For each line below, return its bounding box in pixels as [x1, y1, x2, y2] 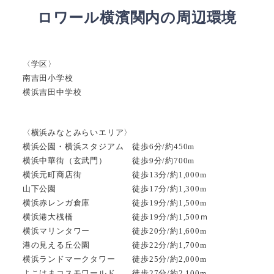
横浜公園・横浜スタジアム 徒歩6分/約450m [22, 141, 195, 151]
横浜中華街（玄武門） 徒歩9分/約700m [22, 155, 195, 165]
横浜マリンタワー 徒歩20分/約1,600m [22, 226, 207, 235]
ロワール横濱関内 [37, 9, 161, 26]
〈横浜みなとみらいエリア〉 [22, 127, 133, 137]
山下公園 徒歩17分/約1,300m [22, 183, 207, 193]
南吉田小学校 [22, 73, 73, 83]
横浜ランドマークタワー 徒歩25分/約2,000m [22, 254, 207, 264]
